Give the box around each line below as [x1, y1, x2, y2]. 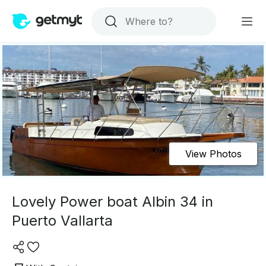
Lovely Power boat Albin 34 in [12, 193, 213, 210]
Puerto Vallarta [12, 212, 113, 229]
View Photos [185, 148, 242, 160]
